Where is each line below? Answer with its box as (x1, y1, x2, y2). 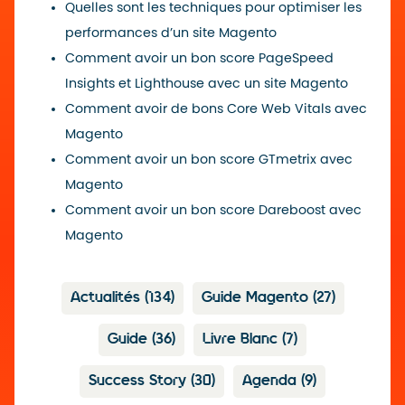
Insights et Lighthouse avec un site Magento (65, 77, 348, 91)
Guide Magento (201, 290, 313, 306)
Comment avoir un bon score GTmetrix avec (65, 153, 353, 167)
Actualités (70, 290, 145, 306)
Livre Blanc (202, 332, 282, 348)
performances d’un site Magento (65, 26, 277, 41)
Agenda (242, 373, 301, 390)
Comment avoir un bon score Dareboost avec (65, 203, 362, 218)
